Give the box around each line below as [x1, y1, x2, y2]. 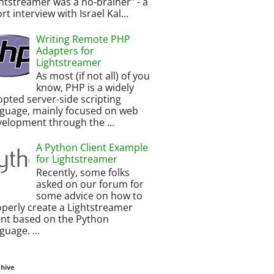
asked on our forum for [36, 177, 144, 191]
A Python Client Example [36, 141, 149, 155]
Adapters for [36, 43, 95, 57]
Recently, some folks [36, 166, 130, 180]
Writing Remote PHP [36, 32, 131, 46]
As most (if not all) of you [36, 68, 150, 83]
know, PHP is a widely [36, 80, 135, 94]
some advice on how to [36, 189, 143, 203]
